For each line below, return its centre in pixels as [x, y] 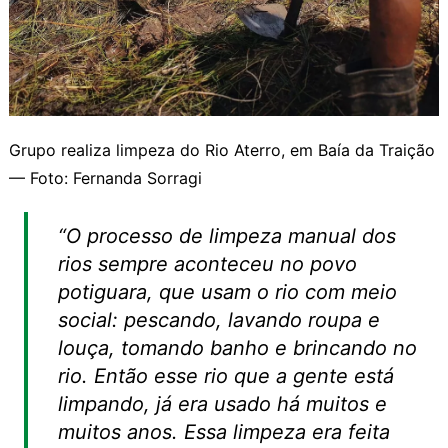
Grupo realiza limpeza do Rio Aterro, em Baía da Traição [221, 149]
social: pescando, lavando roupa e [218, 319]
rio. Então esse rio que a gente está [225, 375]
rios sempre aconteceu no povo [207, 263]
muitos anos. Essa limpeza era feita [223, 431]
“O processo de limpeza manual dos [226, 235]
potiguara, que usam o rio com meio [227, 291]
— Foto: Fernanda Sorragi [105, 177]
